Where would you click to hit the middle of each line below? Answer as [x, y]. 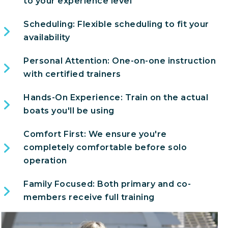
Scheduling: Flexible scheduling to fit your [116, 24]
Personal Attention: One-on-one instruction [120, 61]
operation [45, 160]
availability [47, 37]
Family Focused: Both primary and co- [107, 184]
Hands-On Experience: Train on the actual [116, 97]
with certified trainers [72, 74]
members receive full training [89, 197]
